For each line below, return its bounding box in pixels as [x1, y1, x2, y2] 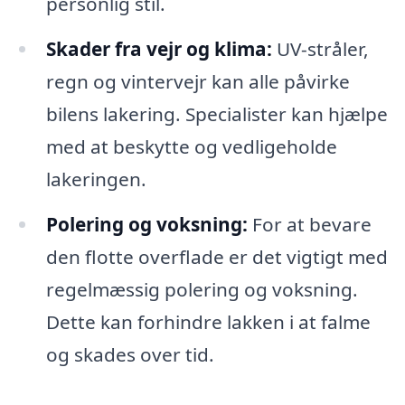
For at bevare [247, 211, 372, 237]
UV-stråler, [271, 35, 369, 61]
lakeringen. [45, 165, 146, 192]
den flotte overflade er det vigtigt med [45, 243, 388, 269]
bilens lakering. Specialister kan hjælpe [45, 100, 388, 127]
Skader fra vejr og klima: [45, 35, 272, 61]
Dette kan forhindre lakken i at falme [45, 308, 371, 334]
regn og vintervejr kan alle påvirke [45, 68, 350, 94]
